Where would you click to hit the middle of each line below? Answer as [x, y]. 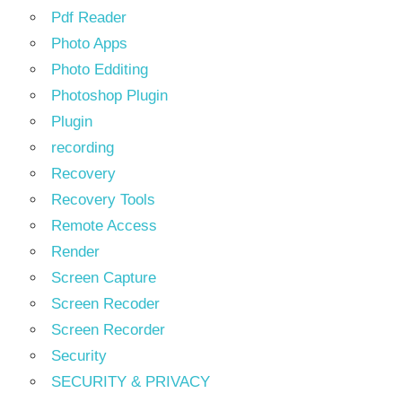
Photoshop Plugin [109, 95]
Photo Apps [89, 43]
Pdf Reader [89, 17]
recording [83, 147]
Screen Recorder [108, 329]
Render [75, 251]
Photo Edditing [100, 69]
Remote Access [104, 225]
